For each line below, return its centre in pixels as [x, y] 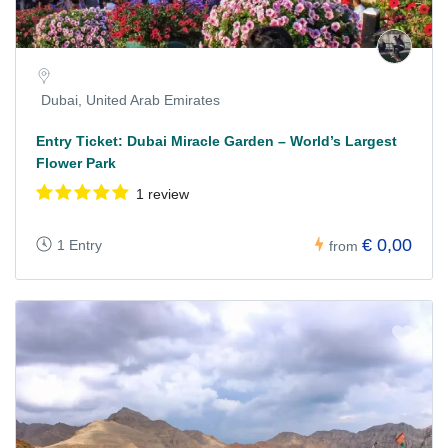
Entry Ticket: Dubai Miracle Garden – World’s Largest [216, 141]
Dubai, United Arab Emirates [130, 100]
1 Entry [79, 244]
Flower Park [76, 163]
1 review [162, 194]
